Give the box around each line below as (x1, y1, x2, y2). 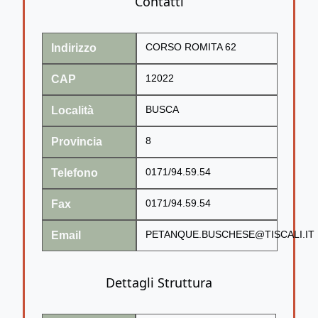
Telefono (51, 166, 98, 179)
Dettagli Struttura (106, 273, 212, 291)
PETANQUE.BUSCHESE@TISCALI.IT (145, 229, 314, 240)
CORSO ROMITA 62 (145, 41, 236, 53)
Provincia (51, 135, 102, 148)
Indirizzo (51, 41, 97, 54)
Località (51, 104, 94, 116)
